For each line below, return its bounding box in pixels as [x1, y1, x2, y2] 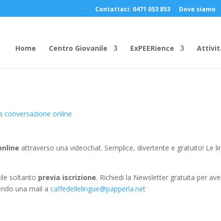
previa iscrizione [38, 173, 97, 182]
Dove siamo [179, 5, 216, 13]
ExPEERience [130, 43, 174, 53]
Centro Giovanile [48, 43, 108, 53]
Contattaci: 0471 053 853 [95, 5, 170, 13]
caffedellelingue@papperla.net [50, 184, 146, 193]
